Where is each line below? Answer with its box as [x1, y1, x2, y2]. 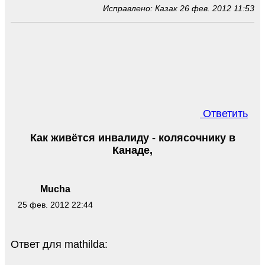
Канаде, [112, 144, 153, 157]
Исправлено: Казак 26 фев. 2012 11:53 [103, 4, 254, 14]
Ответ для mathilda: [11, 238, 108, 250]
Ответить [200, 108, 248, 120]
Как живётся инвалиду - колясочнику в [30, 132, 235, 144]
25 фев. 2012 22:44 [17, 200, 93, 210]
